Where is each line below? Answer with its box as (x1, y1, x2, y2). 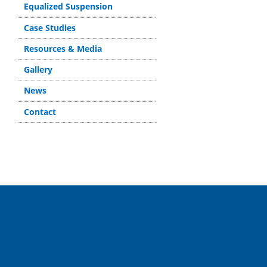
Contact (24, 106, 57, 117)
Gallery (24, 64, 53, 75)
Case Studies (24, 22, 76, 33)
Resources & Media (24, 43, 103, 54)
